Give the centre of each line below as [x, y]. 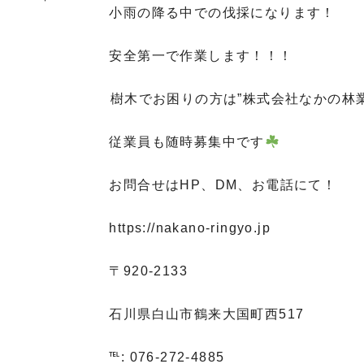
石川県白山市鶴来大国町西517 [207, 314]
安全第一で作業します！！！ [201, 56]
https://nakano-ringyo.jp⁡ [191, 228]
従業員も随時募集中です [187, 142]
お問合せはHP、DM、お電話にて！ [223, 185]
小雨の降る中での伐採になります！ [222, 13]
